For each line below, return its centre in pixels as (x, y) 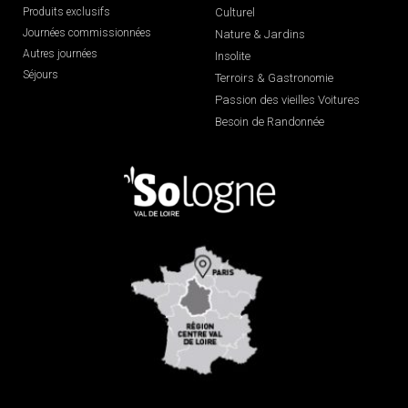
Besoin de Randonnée (269, 121)
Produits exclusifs (66, 11)
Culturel (235, 12)
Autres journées (60, 53)
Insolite (232, 56)
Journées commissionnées (87, 32)
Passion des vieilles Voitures (287, 99)
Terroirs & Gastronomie (274, 77)
